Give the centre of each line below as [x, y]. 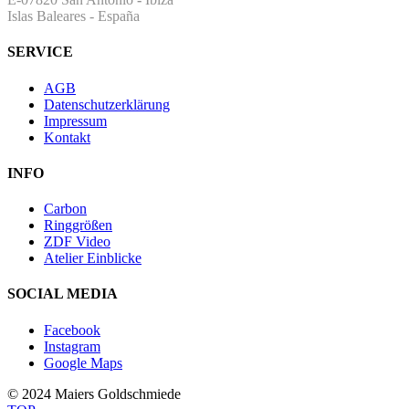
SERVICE [40, 52]
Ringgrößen [78, 225]
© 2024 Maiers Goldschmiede [94, 393]
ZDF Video [77, 242]
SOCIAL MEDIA [63, 294]
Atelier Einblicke [93, 258]
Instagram [72, 346]
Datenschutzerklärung [107, 104]
